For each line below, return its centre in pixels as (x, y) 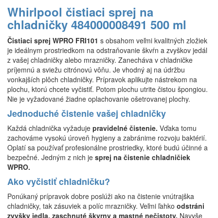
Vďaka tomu (178, 128)
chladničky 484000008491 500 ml (97, 24)
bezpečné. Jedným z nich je (51, 157)
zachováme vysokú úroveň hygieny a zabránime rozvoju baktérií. (107, 138)
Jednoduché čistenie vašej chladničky (87, 113)
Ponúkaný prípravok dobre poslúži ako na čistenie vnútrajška (101, 196)
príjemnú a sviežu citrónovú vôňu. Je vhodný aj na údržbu (96, 70)
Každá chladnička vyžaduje (49, 128)
